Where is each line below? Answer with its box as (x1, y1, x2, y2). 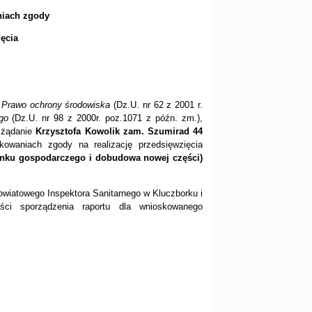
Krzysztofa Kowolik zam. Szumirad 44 (36, 126, 203, 136)
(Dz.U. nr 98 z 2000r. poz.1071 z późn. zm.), (8, 113, 203, 123)
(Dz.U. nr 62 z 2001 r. (110, 100, 203, 110)
